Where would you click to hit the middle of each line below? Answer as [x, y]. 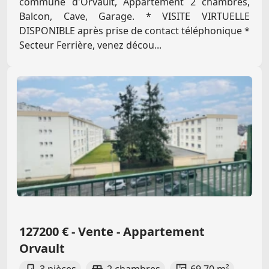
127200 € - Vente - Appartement [112, 232]
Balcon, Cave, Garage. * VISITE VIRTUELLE [134, 17]
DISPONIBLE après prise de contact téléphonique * [134, 31]
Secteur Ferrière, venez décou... [90, 45]
